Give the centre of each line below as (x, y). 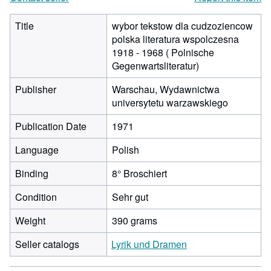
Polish (126, 150)
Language (37, 150)
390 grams (135, 220)
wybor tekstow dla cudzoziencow (182, 26)
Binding (32, 173)
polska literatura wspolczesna (175, 39)
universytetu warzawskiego (170, 103)
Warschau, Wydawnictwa (166, 89)
